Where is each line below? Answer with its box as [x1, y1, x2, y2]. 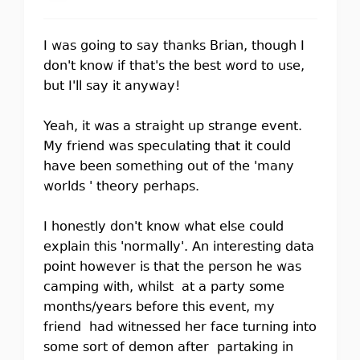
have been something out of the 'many [43, 157, 294, 177]
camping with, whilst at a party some [43, 278, 284, 297]
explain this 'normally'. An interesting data [43, 238, 314, 257]
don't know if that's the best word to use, [43, 57, 305, 76]
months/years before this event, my [43, 298, 275, 317]
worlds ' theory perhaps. [43, 178, 207, 197]
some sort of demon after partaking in [43, 338, 293, 358]
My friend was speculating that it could [43, 137, 291, 157]
